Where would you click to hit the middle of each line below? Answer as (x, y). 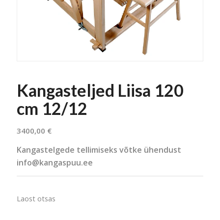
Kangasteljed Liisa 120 (100, 90)
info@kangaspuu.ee (55, 163)
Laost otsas (36, 198)
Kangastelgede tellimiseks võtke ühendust (99, 150)
